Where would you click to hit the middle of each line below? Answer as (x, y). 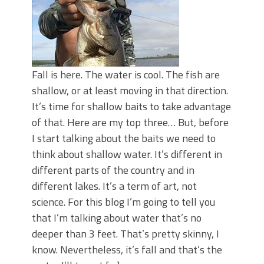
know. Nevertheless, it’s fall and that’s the (127, 250)
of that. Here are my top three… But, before (130, 122)
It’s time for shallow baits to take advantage (131, 106)
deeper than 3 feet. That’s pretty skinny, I (126, 234)
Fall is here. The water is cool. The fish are (126, 75)
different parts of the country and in (113, 170)
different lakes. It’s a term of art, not (114, 186)
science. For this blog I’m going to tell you (123, 202)
